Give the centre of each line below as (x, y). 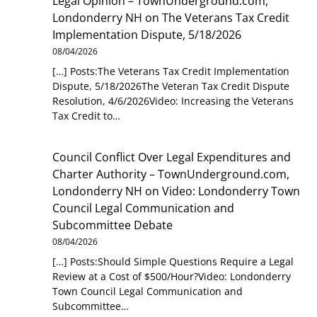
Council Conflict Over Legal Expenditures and (172, 157)
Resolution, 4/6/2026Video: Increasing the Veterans (173, 101)
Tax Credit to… (87, 116)
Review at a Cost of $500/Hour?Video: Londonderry (172, 276)
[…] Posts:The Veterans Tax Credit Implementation (171, 71)
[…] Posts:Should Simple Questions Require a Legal (173, 261)
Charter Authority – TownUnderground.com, (171, 174)
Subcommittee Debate (113, 225)
